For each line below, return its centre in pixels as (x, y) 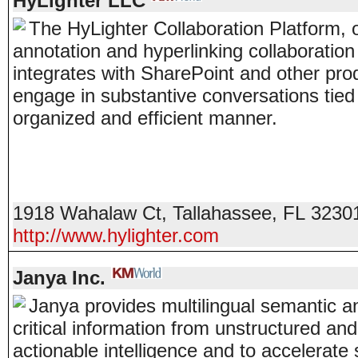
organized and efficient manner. (151, 118)
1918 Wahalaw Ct (87, 213)
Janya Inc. (59, 278)
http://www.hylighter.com (116, 235)
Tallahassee (222, 213)
